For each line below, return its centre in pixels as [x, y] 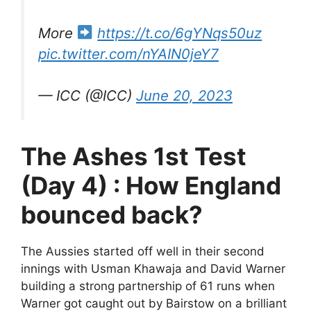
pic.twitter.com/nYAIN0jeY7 [128, 53]
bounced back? [112, 214]
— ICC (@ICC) [87, 96]
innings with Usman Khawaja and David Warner [153, 268]
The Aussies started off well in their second [143, 251]
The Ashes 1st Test [134, 156]
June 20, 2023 [184, 96]
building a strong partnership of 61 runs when [148, 286]
